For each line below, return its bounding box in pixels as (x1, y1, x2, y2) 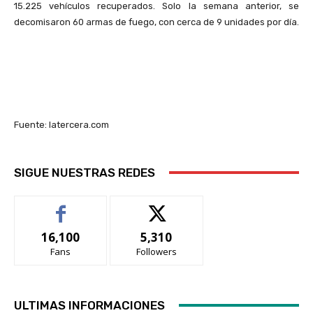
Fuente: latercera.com (14, 119, 109, 130)
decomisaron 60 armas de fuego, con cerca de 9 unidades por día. (14, 16, 299, 27)
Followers (136, 245, 177, 258)
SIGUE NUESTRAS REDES (14, 165, 155, 180)
